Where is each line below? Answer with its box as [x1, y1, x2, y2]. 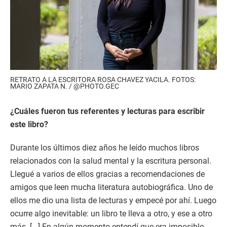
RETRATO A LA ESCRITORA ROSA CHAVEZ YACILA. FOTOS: [10, 75, 196, 84]
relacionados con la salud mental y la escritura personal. [10, 156, 211, 166]
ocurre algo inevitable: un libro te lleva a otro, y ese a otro [10, 209, 212, 219]
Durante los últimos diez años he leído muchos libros [10, 143, 199, 153]
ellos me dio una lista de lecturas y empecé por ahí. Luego [10, 196, 216, 206]
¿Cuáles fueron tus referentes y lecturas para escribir [10, 106, 205, 117]
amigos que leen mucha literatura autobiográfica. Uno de [10, 182, 213, 193]
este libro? [10, 120, 48, 130]
